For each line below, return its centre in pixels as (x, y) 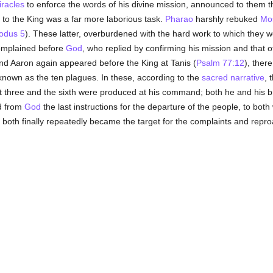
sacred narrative (233, 77)
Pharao (179, 19)
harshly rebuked (226, 19)
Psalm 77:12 (220, 63)
